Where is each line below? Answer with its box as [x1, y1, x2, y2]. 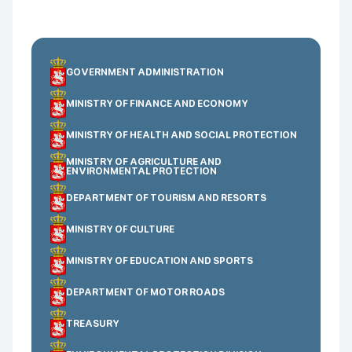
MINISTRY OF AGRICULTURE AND [66, 156, 222, 167]
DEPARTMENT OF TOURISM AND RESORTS [66, 192, 266, 203]
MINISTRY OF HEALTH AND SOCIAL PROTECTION [66, 130, 297, 141]
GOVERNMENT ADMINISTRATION [66, 67, 224, 78]
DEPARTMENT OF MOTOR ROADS [66, 287, 225, 298]
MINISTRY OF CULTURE [66, 224, 174, 235]
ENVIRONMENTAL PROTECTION [66, 166, 217, 177]
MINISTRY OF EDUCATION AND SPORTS [66, 255, 253, 266]
